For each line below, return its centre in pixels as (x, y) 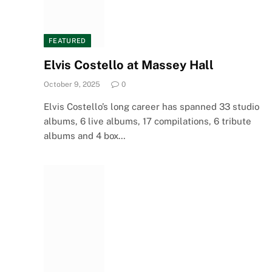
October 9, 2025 (72, 84)
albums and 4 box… (85, 136)
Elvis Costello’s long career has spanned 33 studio (151, 107)
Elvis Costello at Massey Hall (129, 65)
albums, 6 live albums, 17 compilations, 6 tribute (148, 121)
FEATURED (67, 41)
